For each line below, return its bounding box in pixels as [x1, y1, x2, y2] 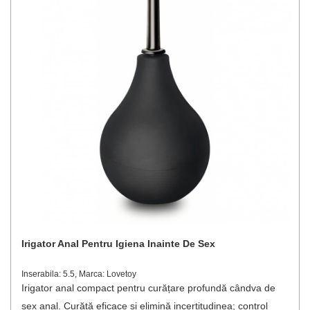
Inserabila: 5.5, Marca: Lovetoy [21, 269, 136, 279]
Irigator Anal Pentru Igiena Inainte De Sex [21, 238, 215, 249]
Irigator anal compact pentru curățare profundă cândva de [21, 282, 275, 293]
